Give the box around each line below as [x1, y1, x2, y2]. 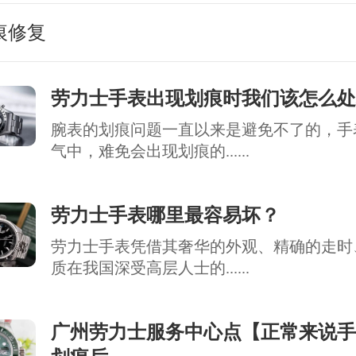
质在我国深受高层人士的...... [51, 259, 250, 277]
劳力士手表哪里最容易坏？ [51, 205, 280, 226]
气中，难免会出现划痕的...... [51, 142, 250, 160]
